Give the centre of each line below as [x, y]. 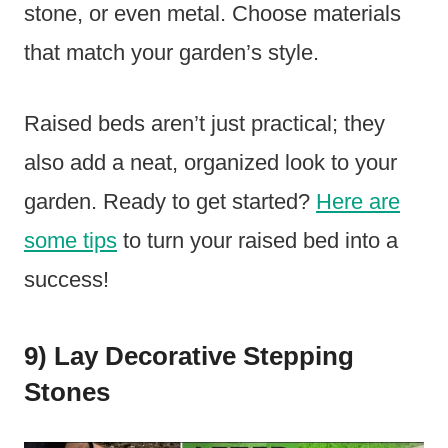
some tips [70, 241]
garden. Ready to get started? [170, 202]
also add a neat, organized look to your [210, 163]
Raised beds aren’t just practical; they [204, 124]
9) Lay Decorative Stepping [189, 356]
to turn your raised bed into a [257, 241]
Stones [67, 392]
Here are [358, 202]
